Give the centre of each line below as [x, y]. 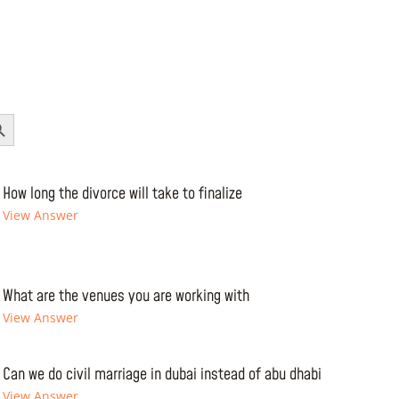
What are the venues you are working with [126, 296]
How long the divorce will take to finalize [122, 194]
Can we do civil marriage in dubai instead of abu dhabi [162, 375]
